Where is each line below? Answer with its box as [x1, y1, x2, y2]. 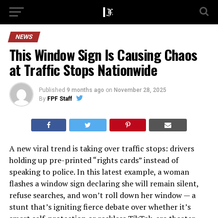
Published [38, 87, 65, 93]
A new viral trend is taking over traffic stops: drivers [9, 143, 194, 154]
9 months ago [66, 87, 104, 93]
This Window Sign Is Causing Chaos [9, 44, 198, 65]
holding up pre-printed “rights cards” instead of [9, 155, 179, 165]
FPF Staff [47, 95, 72, 102]
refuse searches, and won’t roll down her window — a [9, 190, 196, 200]
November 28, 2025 [113, 87, 166, 93]
